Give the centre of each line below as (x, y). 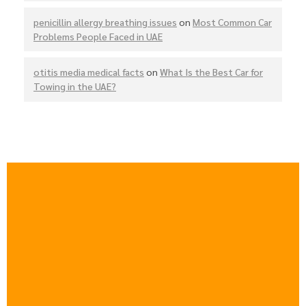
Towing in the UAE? (75, 86)
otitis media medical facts (89, 72)
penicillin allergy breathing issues (105, 22)
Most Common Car (232, 22)
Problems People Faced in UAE (98, 36)
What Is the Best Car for (211, 72)
